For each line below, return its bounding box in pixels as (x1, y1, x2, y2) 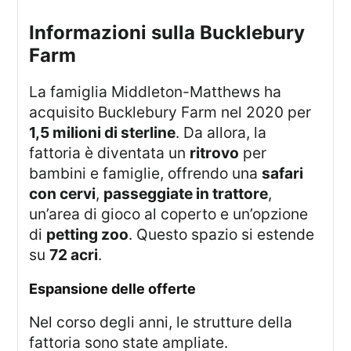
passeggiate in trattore (103, 184, 269, 204)
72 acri (49, 245, 99, 265)
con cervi (29, 184, 96, 204)
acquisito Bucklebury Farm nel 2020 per (29, 103, 312, 122)
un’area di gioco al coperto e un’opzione (29, 204, 309, 224)
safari (262, 164, 304, 183)
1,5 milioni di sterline (29, 123, 176, 143)
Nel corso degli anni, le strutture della (29, 312, 41, 331)
